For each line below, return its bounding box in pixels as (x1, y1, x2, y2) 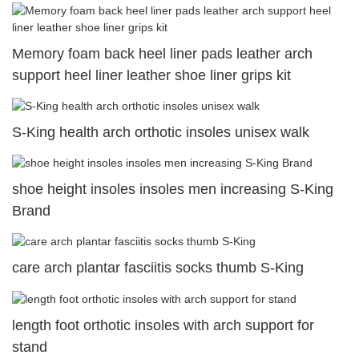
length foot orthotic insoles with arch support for (12, 317, 314, 333)
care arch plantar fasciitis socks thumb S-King (12, 260, 304, 276)
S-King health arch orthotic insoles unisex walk (12, 124, 309, 141)
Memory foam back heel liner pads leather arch (12, 45, 313, 62)
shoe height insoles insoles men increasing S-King (12, 181, 333, 198)
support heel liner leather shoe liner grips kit (12, 67, 291, 83)
